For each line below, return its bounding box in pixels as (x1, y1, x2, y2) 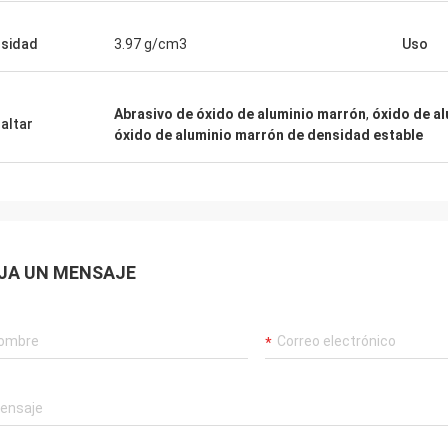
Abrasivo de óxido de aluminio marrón (114, 106, 366, 122)
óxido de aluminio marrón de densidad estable (114, 127, 423, 143)
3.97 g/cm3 (114, 36, 187, 52)
